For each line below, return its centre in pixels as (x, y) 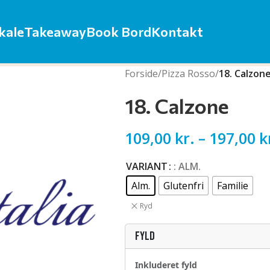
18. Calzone (177, 105)
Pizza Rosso (188, 74)
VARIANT (146, 167)
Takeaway (55, 31)
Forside (141, 74)
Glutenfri (183, 186)
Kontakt (177, 31)
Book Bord (118, 31)
